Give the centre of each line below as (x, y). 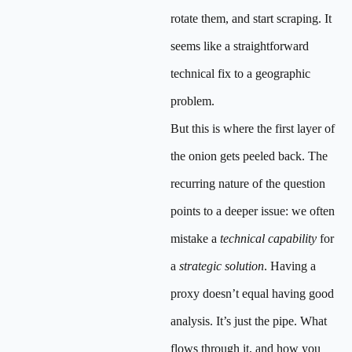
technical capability (268, 238)
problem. (192, 101)
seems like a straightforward (240, 46)
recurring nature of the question (248, 183)
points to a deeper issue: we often (253, 211)
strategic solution (222, 266)
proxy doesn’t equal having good (252, 293)
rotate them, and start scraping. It (251, 18)
